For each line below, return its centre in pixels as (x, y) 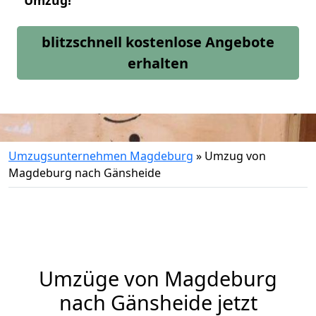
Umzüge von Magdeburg (158, 278)
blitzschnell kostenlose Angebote (158, 42)
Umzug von (235, 156)
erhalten (158, 63)
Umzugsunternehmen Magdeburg (101, 156)
